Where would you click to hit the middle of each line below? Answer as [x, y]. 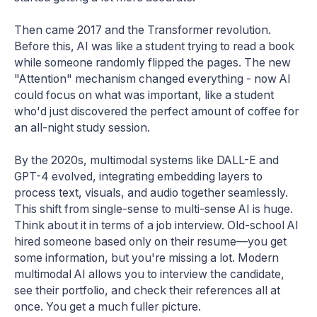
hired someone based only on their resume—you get [150, 242]
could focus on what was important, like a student [144, 96]
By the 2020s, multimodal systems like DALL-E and [146, 161]
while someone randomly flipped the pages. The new [152, 63]
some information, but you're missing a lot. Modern [146, 258]
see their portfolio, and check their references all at [147, 291]
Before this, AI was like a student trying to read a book [154, 47]
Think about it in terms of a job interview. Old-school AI [156, 226]
